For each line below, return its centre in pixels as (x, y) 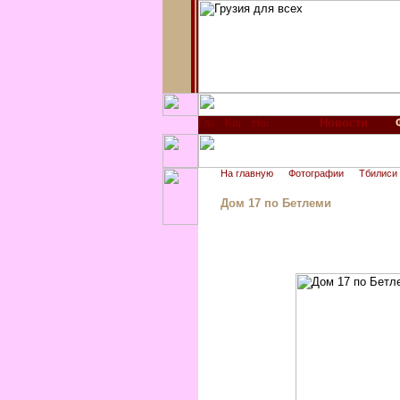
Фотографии (316, 173)
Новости (343, 123)
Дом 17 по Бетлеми (276, 203)
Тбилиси (378, 173)
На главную (247, 173)
